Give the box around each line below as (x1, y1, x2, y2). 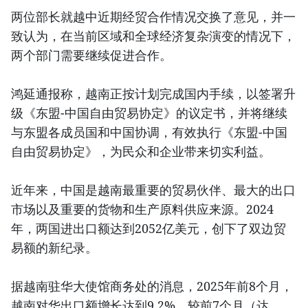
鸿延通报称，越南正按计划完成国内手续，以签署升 (11, 85, 296, 102)
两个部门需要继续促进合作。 (11, 46, 172, 63)
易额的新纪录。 (11, 239, 98, 256)
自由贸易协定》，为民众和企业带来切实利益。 (11, 142, 271, 159)
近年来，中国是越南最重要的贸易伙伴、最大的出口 (11, 181, 296, 198)
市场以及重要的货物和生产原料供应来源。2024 (11, 200, 274, 217)
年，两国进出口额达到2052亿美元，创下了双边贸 (11, 219, 286, 236)
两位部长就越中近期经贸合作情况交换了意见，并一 (11, 8, 296, 25)
